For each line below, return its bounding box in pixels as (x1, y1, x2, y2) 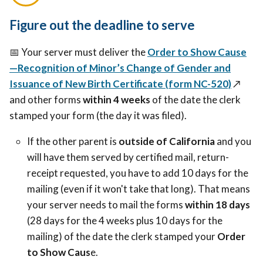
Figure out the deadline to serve (9, 17, 195, 33)
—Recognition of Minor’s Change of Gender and (9, 62, 231, 75)
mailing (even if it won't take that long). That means (27, 183, 250, 195)
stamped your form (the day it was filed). (9, 109, 187, 122)
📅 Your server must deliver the (9, 46, 146, 59)
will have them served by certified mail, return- (27, 151, 229, 164)
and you (215, 135, 251, 148)
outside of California (119, 135, 215, 148)
